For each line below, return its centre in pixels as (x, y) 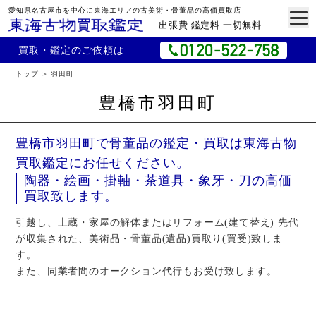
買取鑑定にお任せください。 (103, 163)
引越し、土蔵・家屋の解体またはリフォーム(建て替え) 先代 (157, 223)
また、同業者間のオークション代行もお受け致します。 (146, 271)
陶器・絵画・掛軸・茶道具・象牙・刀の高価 (158, 181)
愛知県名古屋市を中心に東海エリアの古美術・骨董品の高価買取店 (125, 10)
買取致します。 (71, 196)
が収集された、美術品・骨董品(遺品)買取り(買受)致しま (149, 239)
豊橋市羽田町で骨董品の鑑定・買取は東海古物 (157, 143)
